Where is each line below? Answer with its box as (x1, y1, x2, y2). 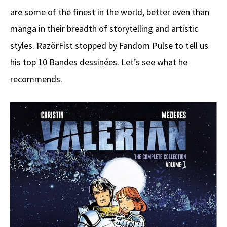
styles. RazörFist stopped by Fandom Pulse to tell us (10, 39, 208, 51)
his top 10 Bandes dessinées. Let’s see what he (10, 56, 187, 68)
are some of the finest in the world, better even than (10, 6, 209, 18)
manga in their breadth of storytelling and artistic (10, 22, 198, 34)
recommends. (10, 72, 62, 85)
